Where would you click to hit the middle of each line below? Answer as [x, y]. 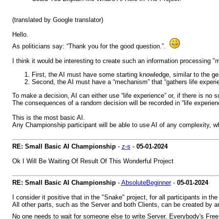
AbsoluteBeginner [146, 183]
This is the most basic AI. [48, 118]
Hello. [20, 34]
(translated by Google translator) [57, 20]
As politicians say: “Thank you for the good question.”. [91, 46]
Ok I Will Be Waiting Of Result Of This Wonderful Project [93, 161]
